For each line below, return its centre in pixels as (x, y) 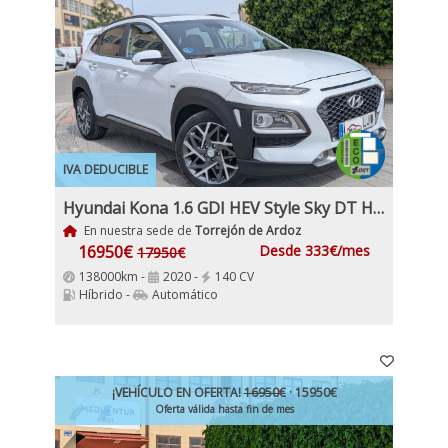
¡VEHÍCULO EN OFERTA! (177, 392)
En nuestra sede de (137, 230)
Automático (185, 294)
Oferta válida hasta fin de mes (224, 409)
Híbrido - (106, 294)
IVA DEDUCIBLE (105, 169)
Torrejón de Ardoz (247, 230)
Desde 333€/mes (314, 250)
